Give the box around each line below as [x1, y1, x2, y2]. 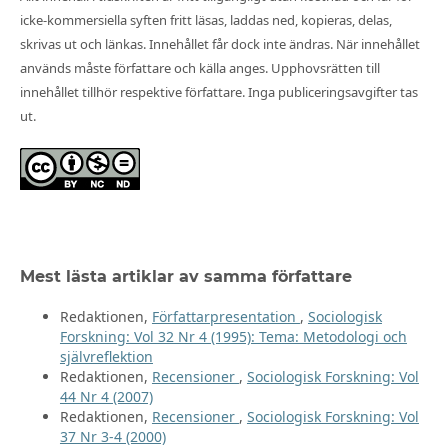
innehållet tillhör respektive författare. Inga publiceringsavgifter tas [19, 82, 418, 101]
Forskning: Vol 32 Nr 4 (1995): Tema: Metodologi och [59, 326, 407, 346]
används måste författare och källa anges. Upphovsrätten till [19, 58, 380, 77]
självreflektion [59, 346, 153, 366]
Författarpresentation [151, 306, 300, 326]
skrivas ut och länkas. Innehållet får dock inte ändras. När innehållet [19, 34, 420, 53]
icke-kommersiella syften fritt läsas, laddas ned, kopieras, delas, [19, 10, 392, 29]
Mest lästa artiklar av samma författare [19, 266, 352, 286]
